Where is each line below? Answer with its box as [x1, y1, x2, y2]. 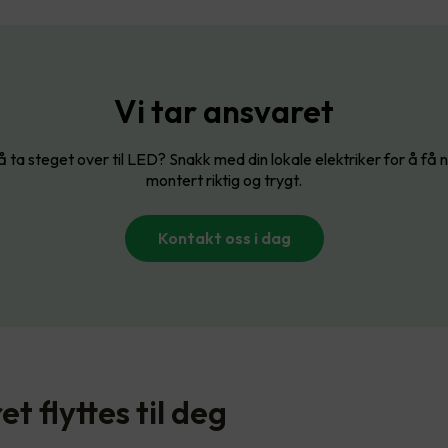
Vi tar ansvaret [114, 90, 334, 131]
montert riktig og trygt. [146, 169, 302, 190]
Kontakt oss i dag [157, 227, 291, 248]
